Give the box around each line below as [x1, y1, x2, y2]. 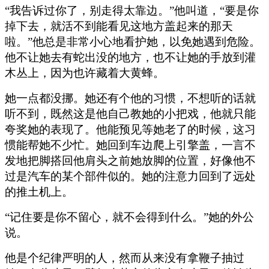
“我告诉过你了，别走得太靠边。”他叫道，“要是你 [5, 4, 259, 17]
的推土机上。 [5, 185, 73, 198]
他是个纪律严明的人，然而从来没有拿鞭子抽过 [5, 251, 244, 264]
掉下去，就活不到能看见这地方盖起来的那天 [5, 19, 233, 32]
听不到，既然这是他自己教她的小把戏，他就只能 [5, 107, 256, 120]
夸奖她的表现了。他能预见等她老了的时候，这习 [5, 122, 256, 136]
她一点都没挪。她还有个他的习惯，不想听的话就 [5, 91, 256, 104]
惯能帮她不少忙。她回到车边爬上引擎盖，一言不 [5, 138, 256, 151]
